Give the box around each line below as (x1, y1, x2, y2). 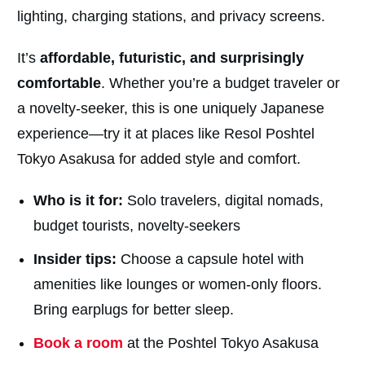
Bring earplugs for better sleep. (33, 301, 234, 319)
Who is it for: (33, 192, 127, 209)
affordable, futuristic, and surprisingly (40, 50, 304, 67)
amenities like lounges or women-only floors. (33, 276, 322, 293)
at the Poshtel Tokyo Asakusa (123, 335, 319, 352)
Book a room (33, 335, 123, 352)
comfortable (17, 75, 101, 92)
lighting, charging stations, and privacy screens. (17, 8, 329, 25)
